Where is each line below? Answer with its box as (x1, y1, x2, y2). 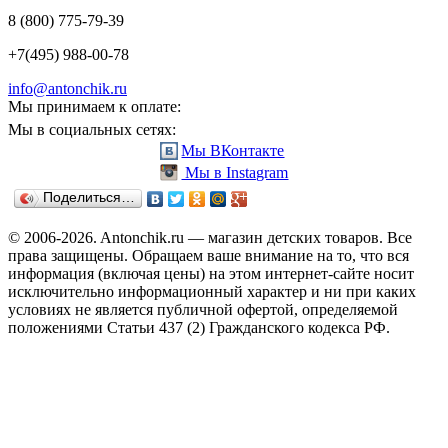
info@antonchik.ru (8, 79, 127, 97)
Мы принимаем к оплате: (8, 97, 181, 115)
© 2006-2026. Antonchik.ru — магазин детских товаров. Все (8, 228, 412, 246)
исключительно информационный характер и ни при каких (8, 282, 416, 300)
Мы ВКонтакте (181, 141, 285, 159)
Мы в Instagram (181, 163, 289, 181)
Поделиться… (43, 189, 135, 205)
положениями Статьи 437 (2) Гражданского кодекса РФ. (8, 318, 390, 336)
